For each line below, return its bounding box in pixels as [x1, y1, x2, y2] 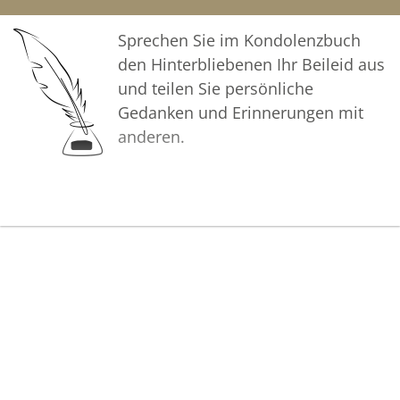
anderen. [118, 125, 185, 147]
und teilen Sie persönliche [118, 77, 313, 99]
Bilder [44, 266, 109, 298]
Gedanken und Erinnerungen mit [118, 101, 363, 123]
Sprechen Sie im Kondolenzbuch [118, 29, 361, 51]
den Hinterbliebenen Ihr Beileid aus [118, 53, 385, 75]
